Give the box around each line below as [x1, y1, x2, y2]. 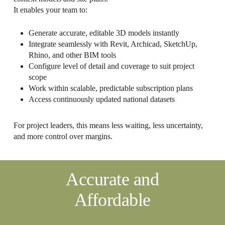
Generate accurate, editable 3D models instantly [28, 28, 179, 37]
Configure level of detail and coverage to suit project [28, 61, 194, 70]
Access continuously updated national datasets [28, 94, 175, 103]
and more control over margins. [13, 132, 113, 141]
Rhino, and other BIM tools [28, 50, 116, 59]
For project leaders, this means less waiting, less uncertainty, [13, 121, 203, 130]
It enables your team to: [13, 5, 87, 14]
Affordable [74, 190, 151, 210]
